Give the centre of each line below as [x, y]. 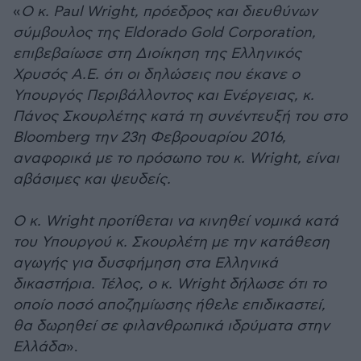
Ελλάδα [39, 347]
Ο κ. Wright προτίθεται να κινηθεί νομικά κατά [176, 221]
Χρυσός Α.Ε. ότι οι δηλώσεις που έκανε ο [156, 75]
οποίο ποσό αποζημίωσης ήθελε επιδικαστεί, [169, 305]
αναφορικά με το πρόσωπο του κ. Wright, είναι [176, 158]
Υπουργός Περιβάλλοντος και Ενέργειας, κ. [164, 95]
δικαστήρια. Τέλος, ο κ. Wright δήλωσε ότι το [170, 284]
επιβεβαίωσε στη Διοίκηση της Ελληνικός [157, 54]
